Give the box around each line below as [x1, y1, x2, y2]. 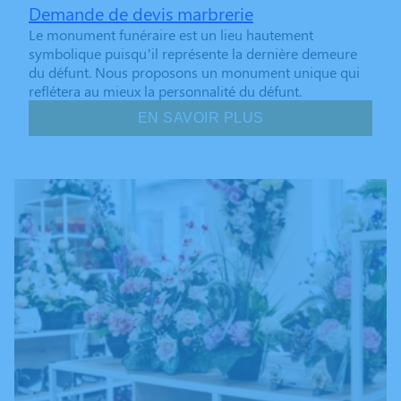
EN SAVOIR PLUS [137, 110, 264, 126]
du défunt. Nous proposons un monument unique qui [29, 63, 360, 82]
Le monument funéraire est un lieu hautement [29, 25, 313, 45]
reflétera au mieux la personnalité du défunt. [29, 81, 302, 101]
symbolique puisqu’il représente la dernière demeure [29, 44, 357, 64]
